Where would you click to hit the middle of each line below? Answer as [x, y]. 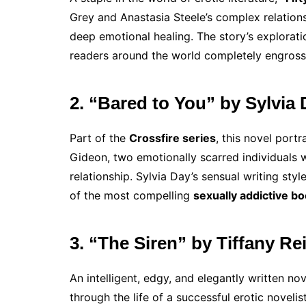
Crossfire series [172, 138]
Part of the [99, 138]
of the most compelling [131, 196]
